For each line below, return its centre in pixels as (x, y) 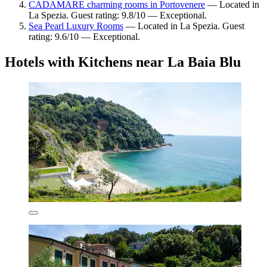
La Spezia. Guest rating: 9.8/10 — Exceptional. (118, 15)
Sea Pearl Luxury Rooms (76, 26)
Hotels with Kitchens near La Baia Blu (123, 62)
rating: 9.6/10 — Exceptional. (84, 37)
